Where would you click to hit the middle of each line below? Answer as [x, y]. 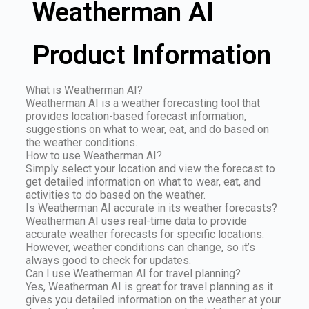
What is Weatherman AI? [84, 90]
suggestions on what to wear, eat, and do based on [147, 130]
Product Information [151, 56]
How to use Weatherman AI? [93, 156]
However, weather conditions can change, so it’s [140, 248]
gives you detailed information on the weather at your [153, 300]
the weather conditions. [81, 143]
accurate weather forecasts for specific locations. [144, 235]
